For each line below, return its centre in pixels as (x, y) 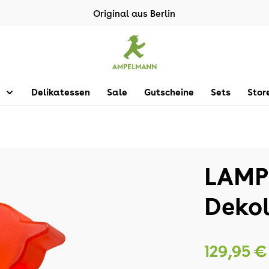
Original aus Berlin (134, 13)
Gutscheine (169, 92)
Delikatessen (61, 92)
